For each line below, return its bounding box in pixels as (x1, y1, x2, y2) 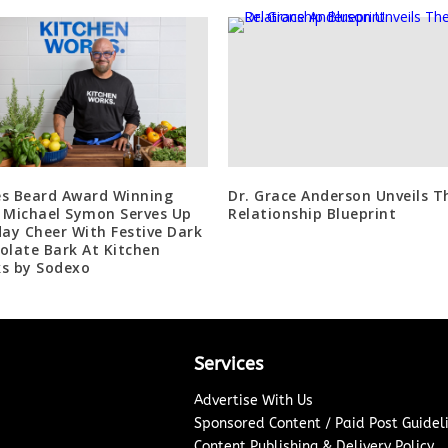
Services (193, 352, 263, 375)
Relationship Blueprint (228, 203, 396, 223)
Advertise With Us (193, 391, 313, 409)
